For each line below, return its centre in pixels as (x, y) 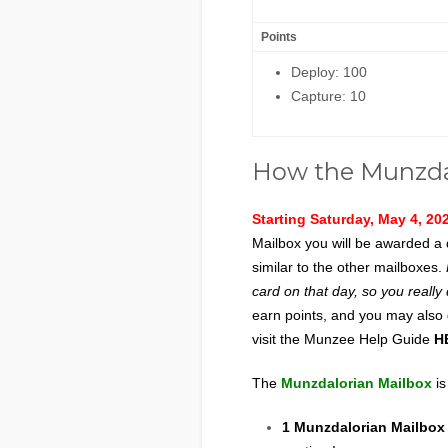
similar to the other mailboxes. (349, 267)
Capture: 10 (328, 96)
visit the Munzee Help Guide (343, 339)
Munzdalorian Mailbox (354, 383)
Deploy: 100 (329, 72)
